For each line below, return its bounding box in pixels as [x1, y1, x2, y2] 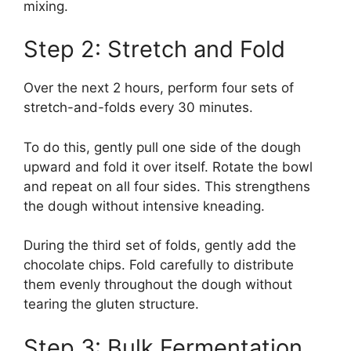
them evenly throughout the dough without [24, 277, 292, 293]
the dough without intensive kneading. [24, 197, 265, 214]
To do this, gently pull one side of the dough [24, 139, 301, 155]
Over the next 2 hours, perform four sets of [24, 80, 294, 96]
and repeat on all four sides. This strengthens [24, 178, 310, 194]
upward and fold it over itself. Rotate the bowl [24, 158, 313, 175]
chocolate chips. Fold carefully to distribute [24, 257, 294, 273]
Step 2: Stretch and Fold [24, 35, 285, 63]
